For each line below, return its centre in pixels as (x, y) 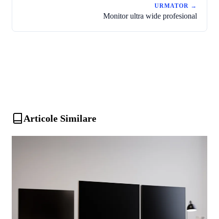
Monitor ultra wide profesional (150, 16)
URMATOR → (176, 6)
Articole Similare (60, 118)
